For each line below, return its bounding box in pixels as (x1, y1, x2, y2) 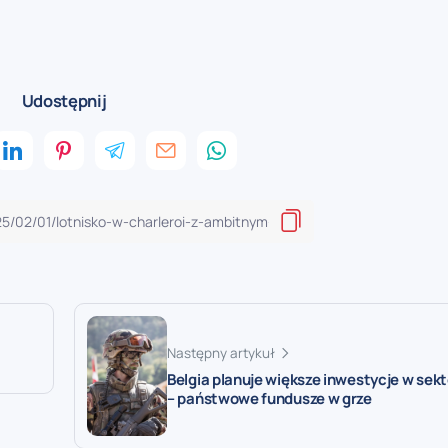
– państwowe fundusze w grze (167, 388, 372, 410)
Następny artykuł (167, 344, 275, 363)
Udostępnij (21, 88, 107, 112)
